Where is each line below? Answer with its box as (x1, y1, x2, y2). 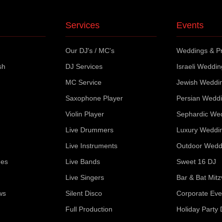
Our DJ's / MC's (65, 47, 115, 55)
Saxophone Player (65, 94, 123, 102)
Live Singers (65, 173, 105, 181)
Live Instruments (65, 142, 118, 150)
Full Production (65, 205, 113, 213)
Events (176, 20, 204, 30)
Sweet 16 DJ (176, 158, 216, 166)
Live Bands (65, 158, 101, 166)
